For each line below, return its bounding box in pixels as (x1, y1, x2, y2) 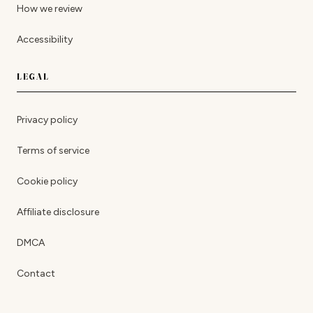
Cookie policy (17, 175, 78, 188)
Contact (17, 268, 55, 280)
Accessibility (17, 34, 73, 46)
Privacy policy (17, 114, 78, 126)
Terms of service (17, 145, 89, 157)
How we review (17, 3, 82, 15)
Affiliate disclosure (17, 206, 99, 219)
